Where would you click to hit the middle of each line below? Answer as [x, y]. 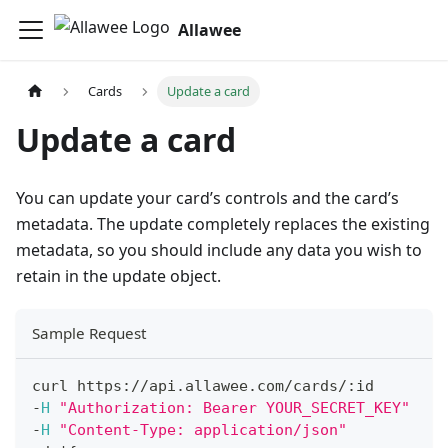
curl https [77, 386]
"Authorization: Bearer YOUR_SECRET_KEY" [234, 408]
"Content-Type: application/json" [203, 430]
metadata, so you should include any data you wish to [219, 250]
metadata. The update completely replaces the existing [223, 224]
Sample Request [89, 333]
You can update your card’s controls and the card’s [207, 198]
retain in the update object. [118, 276]
